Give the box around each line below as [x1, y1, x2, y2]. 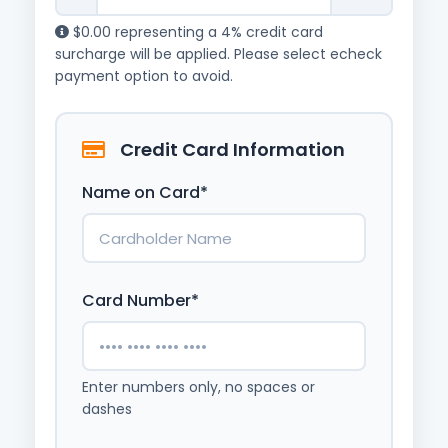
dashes [82, 399, 132, 419]
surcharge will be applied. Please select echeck [55, 44, 382, 64]
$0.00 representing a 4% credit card [69, 22, 323, 42]
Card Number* [82, 289, 199, 312]
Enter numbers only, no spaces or [82, 377, 315, 397]
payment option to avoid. [55, 66, 233, 86]
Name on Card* [82, 181, 208, 204]
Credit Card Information [120, 137, 345, 162]
